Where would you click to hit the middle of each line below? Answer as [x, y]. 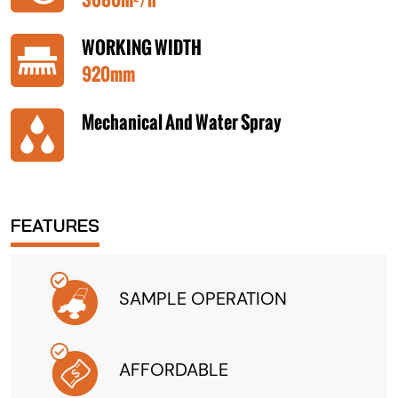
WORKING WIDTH [142, 47]
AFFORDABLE [174, 369]
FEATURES [55, 225]
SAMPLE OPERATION [203, 298]
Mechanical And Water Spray [182, 121]
